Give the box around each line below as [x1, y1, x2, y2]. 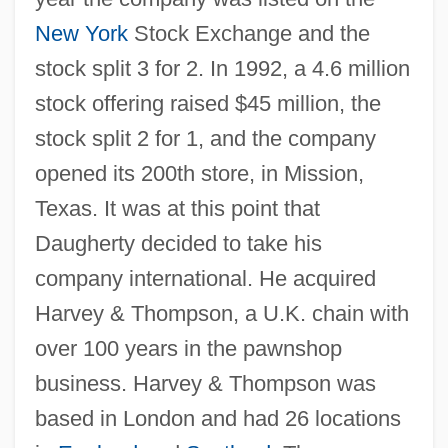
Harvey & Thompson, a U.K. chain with [34, 300, 409, 326]
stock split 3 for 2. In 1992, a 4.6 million [34, 55, 410, 81]
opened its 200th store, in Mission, [34, 160, 364, 186]
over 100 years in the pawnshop [34, 335, 342, 361]
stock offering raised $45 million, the [34, 90, 381, 116]
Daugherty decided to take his [34, 230, 322, 256]
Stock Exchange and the [127, 20, 370, 46]
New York [34, 20, 128, 46]
